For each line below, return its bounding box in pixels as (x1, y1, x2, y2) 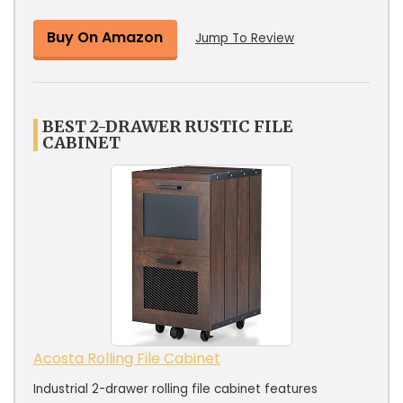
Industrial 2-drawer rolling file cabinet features (33, 380, 318, 398)
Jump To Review (195, 29, 294, 47)
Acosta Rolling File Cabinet (33, 347, 220, 369)
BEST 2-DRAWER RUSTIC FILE (42, 115, 293, 137)
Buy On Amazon (47, 26, 163, 48)
